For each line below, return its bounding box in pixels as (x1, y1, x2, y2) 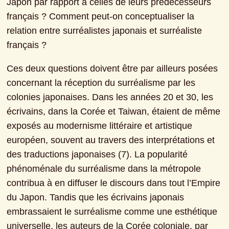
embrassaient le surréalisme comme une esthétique (7, 207, 218, 217)
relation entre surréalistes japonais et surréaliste (7, 26, 202, 36)
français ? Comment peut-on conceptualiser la (7, 11, 195, 22)
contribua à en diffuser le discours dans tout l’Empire (7, 178, 221, 189)
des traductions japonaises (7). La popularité (7, 149, 188, 160)
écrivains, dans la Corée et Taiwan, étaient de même (7, 106, 221, 117)
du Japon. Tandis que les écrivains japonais (7, 192, 185, 203)
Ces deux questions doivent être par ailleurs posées (7, 63, 218, 74)
